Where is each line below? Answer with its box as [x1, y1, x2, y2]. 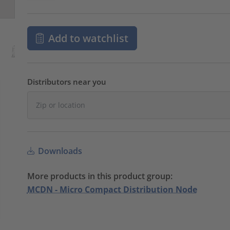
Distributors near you [27, 76, 106, 87]
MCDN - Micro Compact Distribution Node [27, 184, 197, 196]
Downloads [35, 145, 82, 157]
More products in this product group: [27, 170, 172, 182]
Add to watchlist [48, 31, 129, 45]
